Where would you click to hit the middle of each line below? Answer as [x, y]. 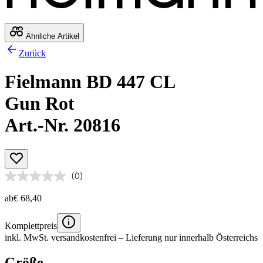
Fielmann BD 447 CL [90, 82]
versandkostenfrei [84, 237]
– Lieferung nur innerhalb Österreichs [187, 237]
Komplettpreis [31, 225]
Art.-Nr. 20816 [63, 125]
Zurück [32, 53]
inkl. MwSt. [28, 237]
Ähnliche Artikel [51, 36]
